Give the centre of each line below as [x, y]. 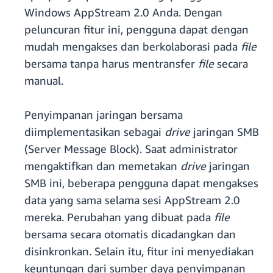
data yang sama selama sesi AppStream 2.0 [132, 200]
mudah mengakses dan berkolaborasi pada [133, 47]
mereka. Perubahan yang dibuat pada [119, 217]
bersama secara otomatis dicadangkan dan [130, 234]
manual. [44, 81]
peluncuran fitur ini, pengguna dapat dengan [136, 30]
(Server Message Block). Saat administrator [131, 149]
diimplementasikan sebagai [94, 132]
